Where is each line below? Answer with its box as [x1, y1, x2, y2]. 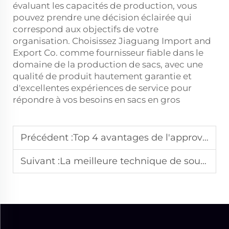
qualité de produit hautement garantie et [13, 71, 192, 81]
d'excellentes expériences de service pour [13, 83, 192, 93]
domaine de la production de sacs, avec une [13, 59, 203, 70]
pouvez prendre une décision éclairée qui [13, 12, 192, 22]
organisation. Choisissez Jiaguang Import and [13, 36, 211, 46]
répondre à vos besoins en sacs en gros [13, 95, 180, 105]
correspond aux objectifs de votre [13, 24, 158, 34]
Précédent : [20, 132, 73, 143]
